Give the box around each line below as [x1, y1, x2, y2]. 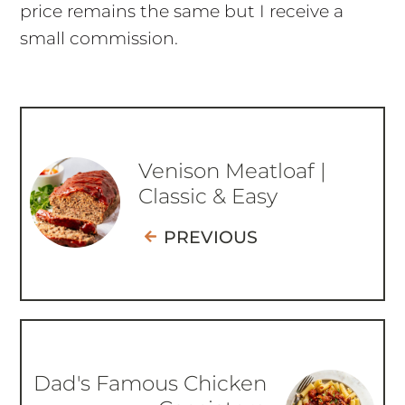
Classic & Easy [138, 184, 278, 210]
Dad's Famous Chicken [33, 371, 267, 397]
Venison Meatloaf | [138, 158, 327, 184]
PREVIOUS [164, 227, 259, 249]
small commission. [19, 28, 178, 50]
